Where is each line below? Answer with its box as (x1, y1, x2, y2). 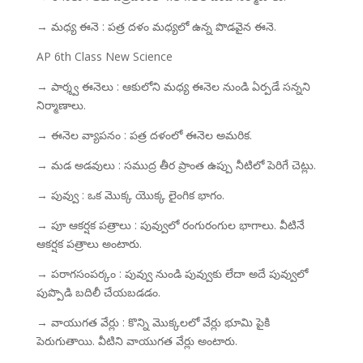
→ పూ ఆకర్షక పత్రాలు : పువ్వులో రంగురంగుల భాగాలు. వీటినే (36, 217, 305, 233)
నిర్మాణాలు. (36, 97, 86, 113)
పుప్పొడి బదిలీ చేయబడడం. (36, 284, 160, 300)
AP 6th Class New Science (36, 49, 173, 64)
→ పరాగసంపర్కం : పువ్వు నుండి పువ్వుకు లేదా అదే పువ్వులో (36, 266, 308, 281)
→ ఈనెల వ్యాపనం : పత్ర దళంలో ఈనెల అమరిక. (36, 127, 252, 143)
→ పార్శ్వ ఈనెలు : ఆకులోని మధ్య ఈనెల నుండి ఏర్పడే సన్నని (36, 79, 310, 94)
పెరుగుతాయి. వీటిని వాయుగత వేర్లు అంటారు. (36, 333, 237, 348)
